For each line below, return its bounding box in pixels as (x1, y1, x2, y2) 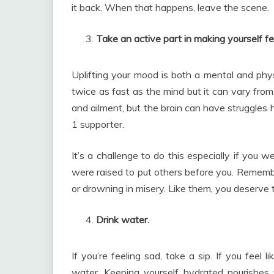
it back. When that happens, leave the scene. (72, 1, 269, 13)
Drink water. (96, 213, 149, 226)
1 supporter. (72, 118, 124, 130)
